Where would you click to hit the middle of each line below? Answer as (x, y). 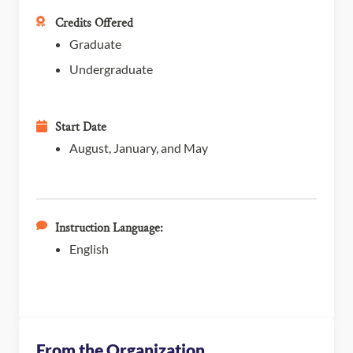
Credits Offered (94, 23)
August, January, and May (139, 147)
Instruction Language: (109, 228)
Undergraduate (111, 69)
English (89, 248)
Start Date (81, 127)
